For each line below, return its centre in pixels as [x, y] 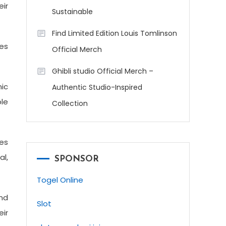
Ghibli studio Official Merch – [103, 71]
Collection [70, 103]
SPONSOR [77, 159]
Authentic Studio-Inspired [97, 87]
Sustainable [72, 12]
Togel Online [60, 180]
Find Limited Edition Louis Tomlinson [115, 33]
